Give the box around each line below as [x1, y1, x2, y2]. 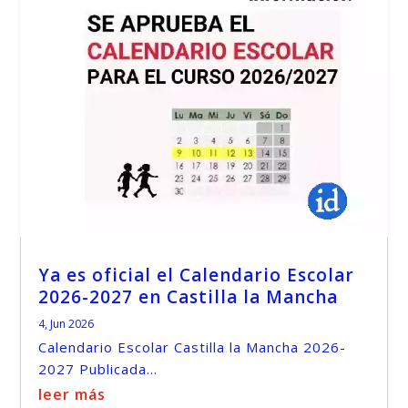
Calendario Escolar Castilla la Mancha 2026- [38, 338, 347, 357]
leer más [38, 384, 107, 405]
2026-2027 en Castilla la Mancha [38, 285, 339, 310]
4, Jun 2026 [38, 316, 95, 332]
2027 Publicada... [38, 360, 158, 379]
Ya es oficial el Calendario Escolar [38, 263, 355, 288]
